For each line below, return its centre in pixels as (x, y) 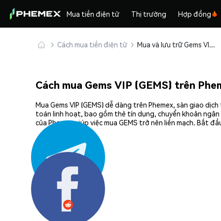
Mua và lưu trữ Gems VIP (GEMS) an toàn (212, 44)
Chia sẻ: (48, 173)
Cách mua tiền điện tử (92, 44)
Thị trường (149, 14)
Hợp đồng (195, 14)
